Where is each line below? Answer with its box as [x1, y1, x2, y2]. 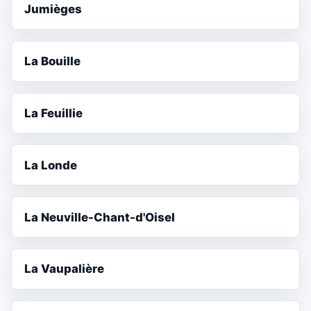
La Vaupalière [24, 262, 105, 276]
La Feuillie [24, 106, 83, 120]
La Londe [24, 158, 78, 172]
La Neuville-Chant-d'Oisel [24, 210, 176, 224]
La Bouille [24, 54, 81, 69]
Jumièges [24, 2, 83, 17]
